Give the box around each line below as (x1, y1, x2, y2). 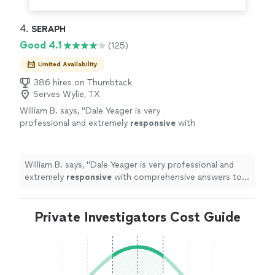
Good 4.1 (20, 39, 61, 52)
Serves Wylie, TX (33, 89, 100, 100)
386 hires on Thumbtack (33, 77, 132, 88)
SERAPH (31, 24, 66, 35)
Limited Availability (38, 60, 98, 69)
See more (68, 142, 107, 153)
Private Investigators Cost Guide (34, 209, 241, 226)
